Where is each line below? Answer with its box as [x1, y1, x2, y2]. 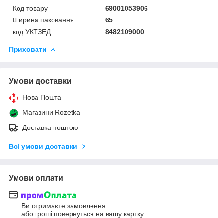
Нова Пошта [22, 93, 61, 101]
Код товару [13, 4, 48, 12]
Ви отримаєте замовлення [21, 202, 106, 210]
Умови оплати [9, 173, 63, 182]
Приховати [9, 45, 47, 53]
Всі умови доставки [9, 142, 77, 150]
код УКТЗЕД [13, 27, 51, 36]
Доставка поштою [22, 123, 78, 131]
